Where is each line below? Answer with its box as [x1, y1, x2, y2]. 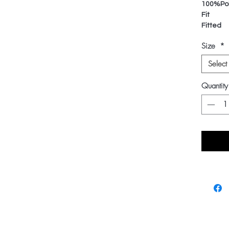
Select [208, 59, 227, 69]
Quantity [201, 81, 228, 91]
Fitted [201, 22, 221, 29]
